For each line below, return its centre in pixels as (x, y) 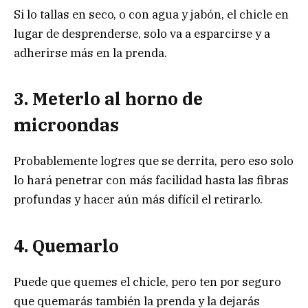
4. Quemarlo (66, 245)
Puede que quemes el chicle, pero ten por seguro (147, 282)
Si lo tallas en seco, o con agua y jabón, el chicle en (151, 14)
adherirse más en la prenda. (90, 53)
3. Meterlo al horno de (108, 98)
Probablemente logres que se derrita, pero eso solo (154, 161)
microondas (66, 124)
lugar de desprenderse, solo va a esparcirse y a (142, 33)
